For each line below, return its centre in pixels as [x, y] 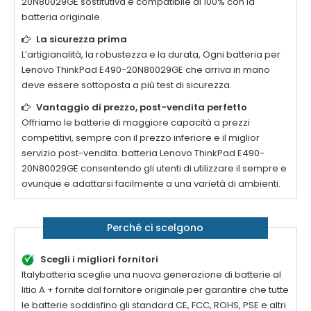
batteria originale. [62, 17]
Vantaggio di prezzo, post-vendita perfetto [142, 108]
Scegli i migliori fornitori [99, 260]
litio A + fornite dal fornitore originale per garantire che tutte [155, 290]
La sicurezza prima [82, 40]
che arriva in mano [227, 70]
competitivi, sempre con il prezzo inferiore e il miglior [141, 138]
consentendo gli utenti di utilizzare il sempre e [183, 169]
